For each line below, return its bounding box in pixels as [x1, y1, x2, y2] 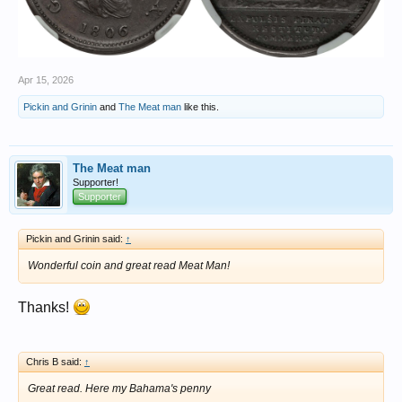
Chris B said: [26, 355, 84, 367]
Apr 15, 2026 [18, 74, 74, 85]
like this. [181, 100, 219, 112]
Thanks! [18, 299, 73, 315]
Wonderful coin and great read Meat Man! [28, 258, 230, 272]
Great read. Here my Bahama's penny [28, 381, 211, 395]
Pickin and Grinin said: [26, 232, 126, 244]
